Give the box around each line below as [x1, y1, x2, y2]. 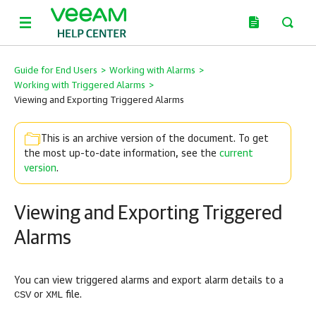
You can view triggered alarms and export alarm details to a [14, 276, 284, 286]
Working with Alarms [109, 66, 195, 75]
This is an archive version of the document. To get [41, 134, 269, 144]
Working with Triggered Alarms [14, 81, 145, 90]
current [219, 149, 253, 159]
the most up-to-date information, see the [24, 149, 219, 159]
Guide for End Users [14, 66, 97, 75]
